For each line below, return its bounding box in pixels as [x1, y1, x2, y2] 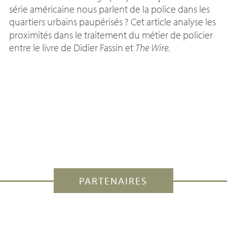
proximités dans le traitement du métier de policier [9, 28, 213, 41]
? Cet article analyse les [124, 15, 216, 28]
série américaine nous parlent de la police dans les [9, 2, 210, 15]
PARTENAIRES [79, 174, 148, 187]
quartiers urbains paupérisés [9, 15, 123, 28]
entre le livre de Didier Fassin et [9, 41, 135, 54]
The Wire [135, 41, 168, 54]
